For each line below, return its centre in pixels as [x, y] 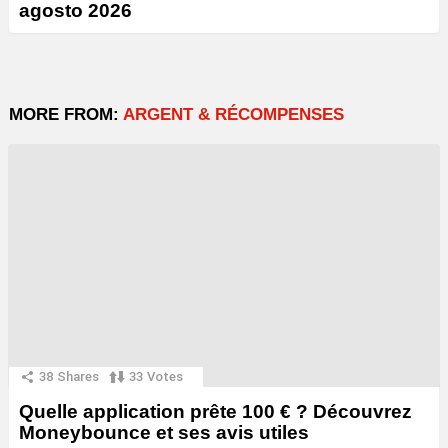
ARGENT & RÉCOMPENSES [233, 114]
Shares [78, 376]
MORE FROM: [66, 114]
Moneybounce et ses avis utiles [164, 433]
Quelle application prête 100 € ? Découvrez [215, 412]
